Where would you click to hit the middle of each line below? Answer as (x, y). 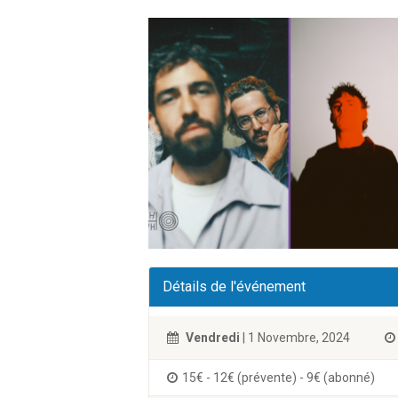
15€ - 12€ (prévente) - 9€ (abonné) (279, 378)
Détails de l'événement (234, 287)
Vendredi (213, 338)
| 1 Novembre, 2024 (295, 338)
